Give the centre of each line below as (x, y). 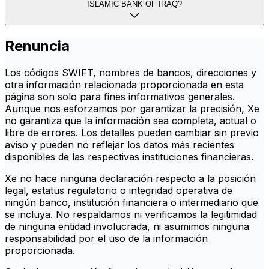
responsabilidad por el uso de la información (106, 239)
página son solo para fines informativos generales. (120, 97)
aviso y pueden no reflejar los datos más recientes (119, 145)
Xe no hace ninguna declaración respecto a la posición (130, 179)
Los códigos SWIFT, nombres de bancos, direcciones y (131, 73)
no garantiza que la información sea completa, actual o (131, 121)
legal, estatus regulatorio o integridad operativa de (119, 191)
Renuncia (37, 46)
